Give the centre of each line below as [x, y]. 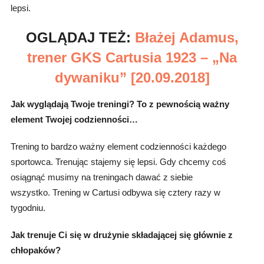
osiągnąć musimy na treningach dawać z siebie [101, 177]
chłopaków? [35, 250]
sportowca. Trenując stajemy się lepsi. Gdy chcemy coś [118, 162]
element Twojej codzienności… [74, 120]
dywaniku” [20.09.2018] [132, 78]
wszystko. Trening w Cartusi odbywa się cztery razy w [115, 193]
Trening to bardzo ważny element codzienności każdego [118, 147]
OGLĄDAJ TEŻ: [80, 38]
